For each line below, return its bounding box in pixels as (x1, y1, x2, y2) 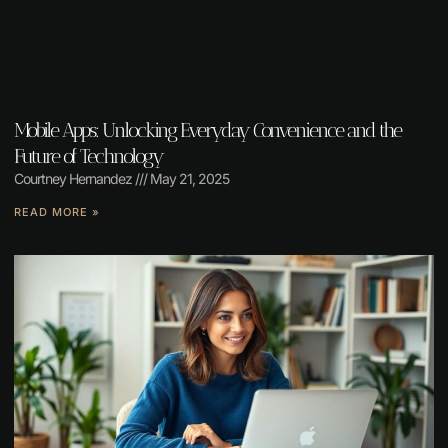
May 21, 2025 (147, 170, 229, 188)
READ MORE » (14, 205, 100, 220)
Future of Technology (14, 144, 163, 169)
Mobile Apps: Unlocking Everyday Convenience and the (14, 118, 401, 143)
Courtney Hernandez (14, 170, 135, 188)
